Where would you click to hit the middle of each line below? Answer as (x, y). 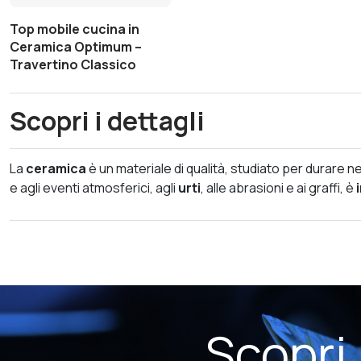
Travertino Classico (73, 64)
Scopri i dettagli (107, 120)
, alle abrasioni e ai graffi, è (278, 187)
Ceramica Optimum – (76, 46)
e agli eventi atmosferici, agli (94, 187)
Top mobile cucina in (75, 29)
